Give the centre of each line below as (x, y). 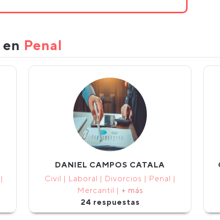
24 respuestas (110, 202)
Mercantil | (99, 190)
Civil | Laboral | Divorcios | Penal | (110, 179)
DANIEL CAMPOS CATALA (110, 165)
